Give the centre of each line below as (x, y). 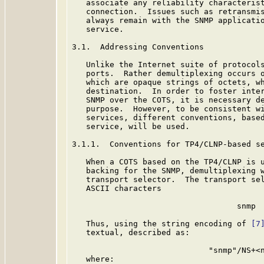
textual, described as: (131, 232)
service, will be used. (131, 126)
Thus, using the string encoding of (161, 224)
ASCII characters (117, 188)
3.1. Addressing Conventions (138, 47)
